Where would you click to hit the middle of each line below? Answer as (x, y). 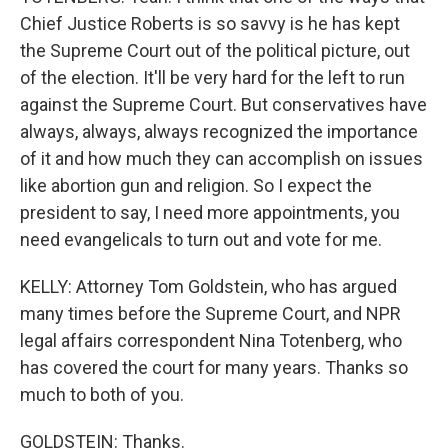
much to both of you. (102, 395)
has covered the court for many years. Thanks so (214, 368)
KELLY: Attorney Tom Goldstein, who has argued (208, 287)
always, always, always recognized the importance (219, 132)
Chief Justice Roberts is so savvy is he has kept (210, 24)
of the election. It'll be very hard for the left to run (212, 78)
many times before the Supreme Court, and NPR (210, 314)
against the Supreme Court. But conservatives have (223, 105)
